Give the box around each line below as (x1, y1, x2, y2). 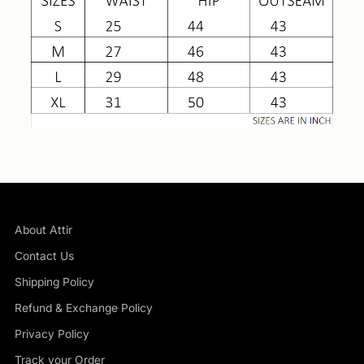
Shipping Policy (15, 275, 94, 289)
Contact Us (15, 249, 74, 263)
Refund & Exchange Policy (15, 301, 153, 315)
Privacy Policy (15, 327, 89, 341)
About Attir (15, 223, 72, 237)
